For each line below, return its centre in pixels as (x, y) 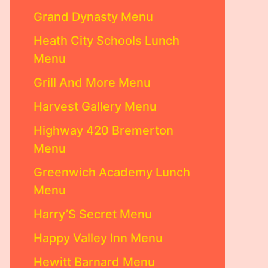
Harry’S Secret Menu (93, 214)
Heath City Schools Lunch (106, 41)
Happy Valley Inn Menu (98, 238)
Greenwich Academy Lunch (112, 172)
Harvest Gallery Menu (95, 106)
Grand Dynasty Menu (93, 17)
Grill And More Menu (92, 83)
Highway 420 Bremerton (103, 130)
